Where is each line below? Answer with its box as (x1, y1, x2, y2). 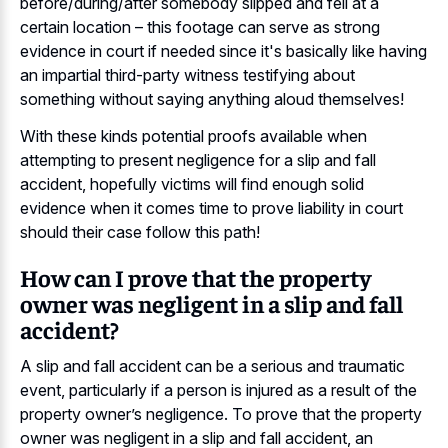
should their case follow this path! (20, 221, 260, 242)
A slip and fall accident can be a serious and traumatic (20, 356, 405, 377)
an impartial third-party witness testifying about (20, 65, 355, 86)
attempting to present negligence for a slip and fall (20, 149, 376, 170)
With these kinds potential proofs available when (20, 125, 367, 146)
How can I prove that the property (20, 261, 371, 292)
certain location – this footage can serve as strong (20, 17, 380, 38)
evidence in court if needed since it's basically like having (20, 41, 427, 62)
